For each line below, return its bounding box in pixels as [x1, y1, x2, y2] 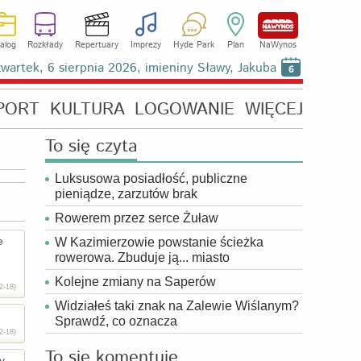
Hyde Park [172, 39, 214, 52]
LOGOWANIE [135, 98, 235, 122]
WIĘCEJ [244, 98, 303, 122]
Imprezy [130, 39, 161, 52]
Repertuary [75, 39, 118, 52]
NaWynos [259, 39, 297, 52]
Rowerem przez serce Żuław [55, 211, 218, 225]
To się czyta [45, 134, 137, 160]
